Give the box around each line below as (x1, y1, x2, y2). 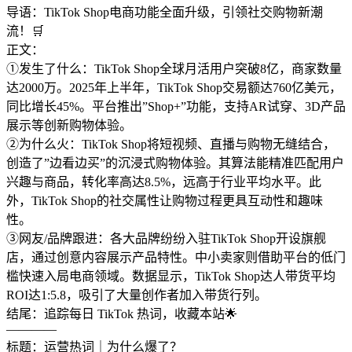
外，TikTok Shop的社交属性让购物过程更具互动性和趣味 (6, 194, 323, 208)
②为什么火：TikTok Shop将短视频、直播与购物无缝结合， (6, 137, 335, 152)
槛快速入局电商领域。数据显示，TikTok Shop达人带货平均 (6, 269, 335, 284)
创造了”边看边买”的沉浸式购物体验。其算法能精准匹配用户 (6, 156, 344, 170)
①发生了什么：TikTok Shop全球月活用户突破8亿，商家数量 (6, 62, 342, 76)
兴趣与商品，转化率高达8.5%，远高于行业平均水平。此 (6, 175, 321, 189)
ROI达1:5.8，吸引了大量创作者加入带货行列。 (6, 288, 267, 302)
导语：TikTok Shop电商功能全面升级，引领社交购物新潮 (6, 5, 323, 20)
